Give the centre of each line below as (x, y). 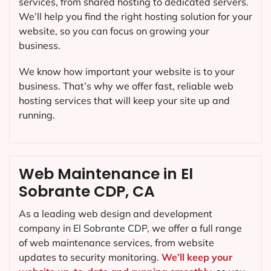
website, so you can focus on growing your (114, 31)
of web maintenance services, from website (116, 242)
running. (37, 115)
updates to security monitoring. (90, 257)
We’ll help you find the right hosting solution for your (135, 16)
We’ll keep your (197, 257)
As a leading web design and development (116, 213)
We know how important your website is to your (127, 71)
